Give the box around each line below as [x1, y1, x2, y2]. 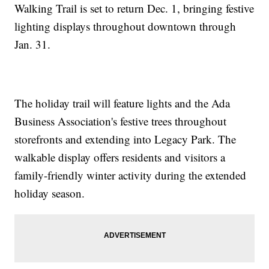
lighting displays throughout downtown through [14, 19, 237, 34]
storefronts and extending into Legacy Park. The [14, 131, 237, 147]
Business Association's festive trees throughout [14, 113, 227, 129]
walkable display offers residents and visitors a [14, 150, 226, 165]
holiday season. [14, 186, 85, 201]
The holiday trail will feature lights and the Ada [14, 95, 231, 111]
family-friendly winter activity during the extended [14, 168, 247, 183]
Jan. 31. [14, 37, 51, 52]
